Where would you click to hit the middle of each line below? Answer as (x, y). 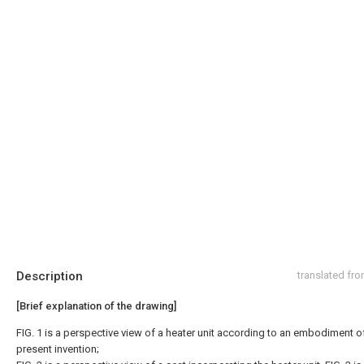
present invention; (58, 349)
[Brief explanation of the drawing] (96, 306)
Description (50, 276)
